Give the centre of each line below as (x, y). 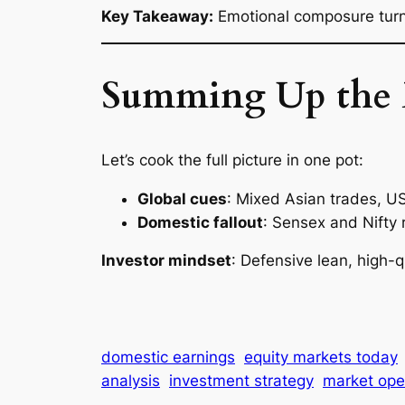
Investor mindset (166, 261)
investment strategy (241, 381)
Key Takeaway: (157, 16)
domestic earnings (168, 358)
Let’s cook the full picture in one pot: (232, 160)
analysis (131, 381)
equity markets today (321, 358)
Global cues (182, 198)
